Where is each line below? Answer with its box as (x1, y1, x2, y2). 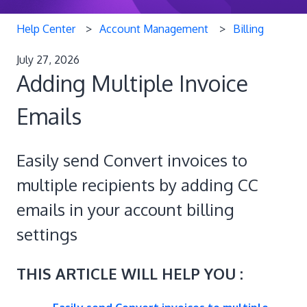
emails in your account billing (16, 199, 234, 221)
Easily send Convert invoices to (16, 149, 247, 171)
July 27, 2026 (16, 52, 79, 66)
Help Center (16, 21, 75, 36)
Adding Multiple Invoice (16, 69, 248, 97)
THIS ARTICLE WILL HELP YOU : (16, 263, 243, 283)
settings (16, 223, 77, 245)
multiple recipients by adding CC (16, 174, 258, 196)
